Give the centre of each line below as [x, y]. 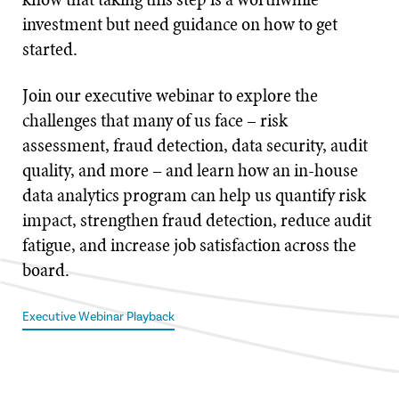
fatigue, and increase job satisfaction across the [189, 245]
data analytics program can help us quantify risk [194, 195]
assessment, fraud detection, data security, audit [195, 145]
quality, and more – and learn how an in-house [190, 170]
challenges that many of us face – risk [155, 120]
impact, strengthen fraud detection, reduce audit [197, 220]
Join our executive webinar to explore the [170, 95]
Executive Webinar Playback [98, 317]
